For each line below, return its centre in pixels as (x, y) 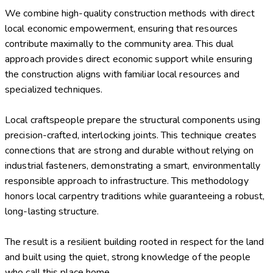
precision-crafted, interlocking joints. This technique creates (131, 136)
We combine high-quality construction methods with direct (130, 14)
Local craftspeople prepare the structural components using (133, 120)
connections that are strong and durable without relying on (129, 151)
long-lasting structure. (52, 212)
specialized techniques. (54, 90)
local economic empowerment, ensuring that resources (122, 29)
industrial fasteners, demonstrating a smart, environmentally (133, 166)
